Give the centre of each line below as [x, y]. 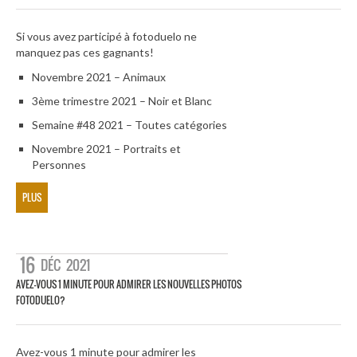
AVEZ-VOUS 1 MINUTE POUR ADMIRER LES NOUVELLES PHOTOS [129, 284]
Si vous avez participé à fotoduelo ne [106, 37]
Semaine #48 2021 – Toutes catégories [129, 125]
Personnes [59, 165]
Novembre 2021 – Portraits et [106, 149]
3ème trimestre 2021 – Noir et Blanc [122, 101]
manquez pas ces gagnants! [85, 53]
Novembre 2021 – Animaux [99, 77]
